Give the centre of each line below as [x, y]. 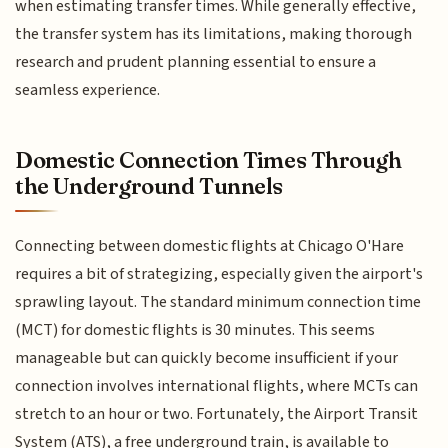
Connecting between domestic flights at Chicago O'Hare [210, 246]
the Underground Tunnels [149, 185]
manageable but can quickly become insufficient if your [207, 358]
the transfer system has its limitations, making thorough [214, 34]
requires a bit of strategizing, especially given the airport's [219, 274]
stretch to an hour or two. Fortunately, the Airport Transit [217, 414]
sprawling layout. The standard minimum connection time [218, 302]
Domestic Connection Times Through [208, 159]
